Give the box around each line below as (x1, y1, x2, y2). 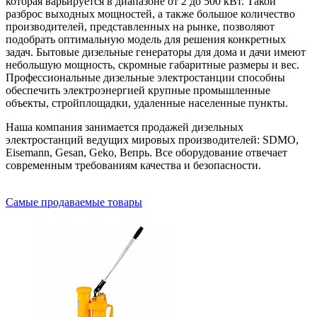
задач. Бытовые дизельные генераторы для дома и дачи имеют (6, 45, 306, 58)
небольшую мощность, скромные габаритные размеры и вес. (6, 58, 299, 71)
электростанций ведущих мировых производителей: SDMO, (6, 133, 299, 146)
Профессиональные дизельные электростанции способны (6, 71, 285, 83)
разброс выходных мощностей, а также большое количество (6, 7, 295, 20)
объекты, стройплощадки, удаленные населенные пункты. (6, 96, 288, 109)
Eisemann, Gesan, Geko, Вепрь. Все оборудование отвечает (6, 146, 287, 158)
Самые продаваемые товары (6, 195, 142, 208)
